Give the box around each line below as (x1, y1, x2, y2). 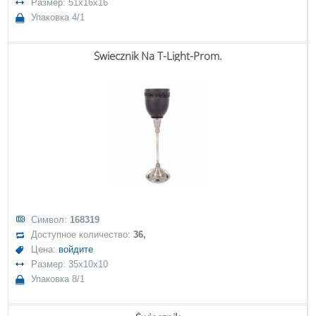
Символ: (31, 214, 71, 225)
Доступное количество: (31, 229, 134, 240)
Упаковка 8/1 (31, 274, 85, 284)
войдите (59, 244, 94, 255)
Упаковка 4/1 (31, 12, 85, 23)
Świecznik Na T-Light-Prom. (93, 49, 222, 63)
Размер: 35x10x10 (31, 259, 109, 269)
